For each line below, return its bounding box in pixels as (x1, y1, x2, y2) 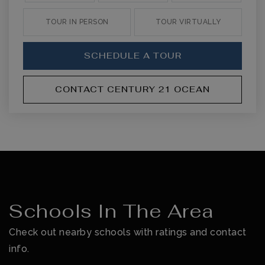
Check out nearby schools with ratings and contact (9, 227, 247, 238)
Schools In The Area (9, 199, 214, 223)
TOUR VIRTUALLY (155, 18, 221, 26)
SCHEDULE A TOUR (83, 50, 182, 61)
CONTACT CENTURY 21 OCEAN (55, 84, 210, 95)
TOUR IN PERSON (45, 18, 109, 26)
